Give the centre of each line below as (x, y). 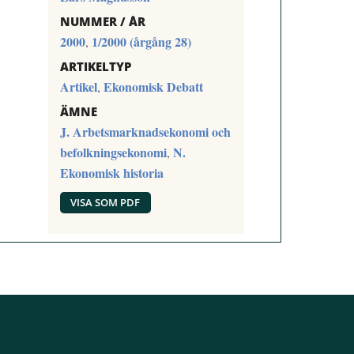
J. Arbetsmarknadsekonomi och (145, 131)
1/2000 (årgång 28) (141, 41)
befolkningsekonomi (113, 152)
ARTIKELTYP (95, 66)
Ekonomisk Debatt (153, 86)
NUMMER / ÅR (102, 21)
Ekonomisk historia (111, 172)
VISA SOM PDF (105, 203)
